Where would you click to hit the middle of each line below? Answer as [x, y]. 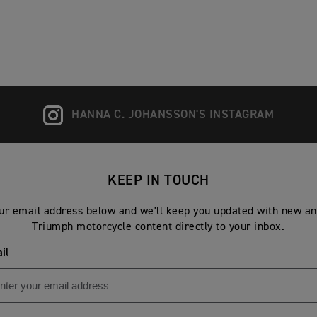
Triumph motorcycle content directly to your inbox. [158, 227]
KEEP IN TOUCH [158, 181]
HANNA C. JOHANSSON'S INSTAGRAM [173, 115]
